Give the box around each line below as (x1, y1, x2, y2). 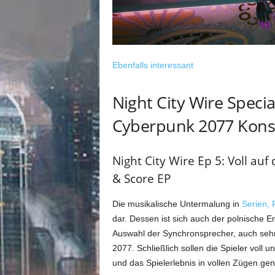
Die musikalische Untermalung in (112, 199, 242, 209)
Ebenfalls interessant (112, 60, 193, 70)
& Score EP (112, 171, 171, 187)
